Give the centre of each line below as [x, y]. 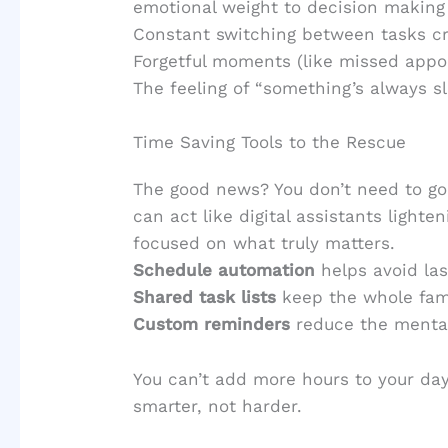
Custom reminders [212, 324]
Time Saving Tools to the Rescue [270, 142]
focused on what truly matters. [264, 243]
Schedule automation [224, 270]
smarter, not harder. [218, 405]
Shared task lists [205, 297]
